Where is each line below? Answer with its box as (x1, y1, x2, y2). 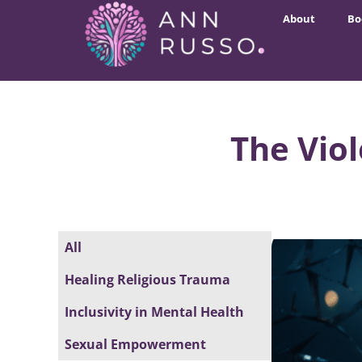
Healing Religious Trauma (65, 271, 230, 288)
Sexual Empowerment (65, 335, 206, 353)
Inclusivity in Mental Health (65, 303, 244, 321)
